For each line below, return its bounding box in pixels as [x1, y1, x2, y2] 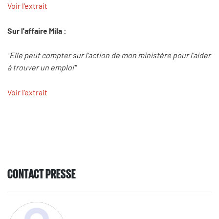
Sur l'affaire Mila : [7, 25, 68, 35]
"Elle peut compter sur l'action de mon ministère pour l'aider [7, 50, 211, 60]
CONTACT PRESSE [7, 166, 76, 180]
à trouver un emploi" [7, 63, 76, 72]
